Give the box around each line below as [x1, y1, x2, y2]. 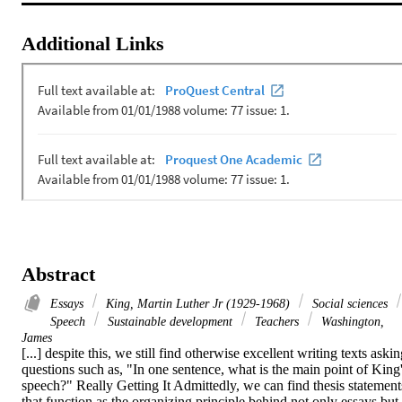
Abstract [22, 262, 95, 285]
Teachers [251, 313, 302, 328]
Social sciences [309, 295, 391, 310]
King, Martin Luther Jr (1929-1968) [102, 295, 293, 310]
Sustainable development [104, 313, 236, 328]
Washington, [318, 313, 384, 328]
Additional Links [22, 31, 164, 55]
